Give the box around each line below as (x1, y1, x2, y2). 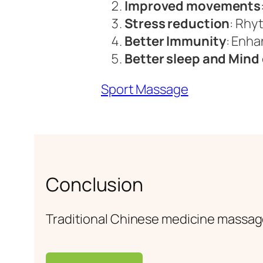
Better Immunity (124, 32, 226, 50)
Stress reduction (124, 14, 230, 32)
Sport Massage (101, 80, 188, 98)
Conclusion (46, 171, 143, 197)
